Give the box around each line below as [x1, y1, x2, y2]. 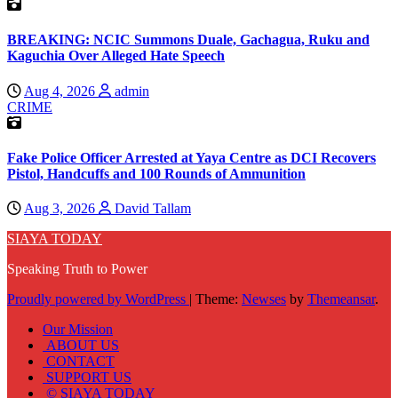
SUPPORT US [43, 370, 131, 386]
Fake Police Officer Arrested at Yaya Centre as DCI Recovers [7, 149, 376, 165]
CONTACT [43, 354, 115, 370]
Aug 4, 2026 [24, 83, 99, 99]
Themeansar [307, 291, 375, 307]
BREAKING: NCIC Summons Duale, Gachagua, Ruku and [7, 32, 370, 48]
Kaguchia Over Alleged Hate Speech [7, 48, 225, 64]
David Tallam [111, 201, 191, 217]
